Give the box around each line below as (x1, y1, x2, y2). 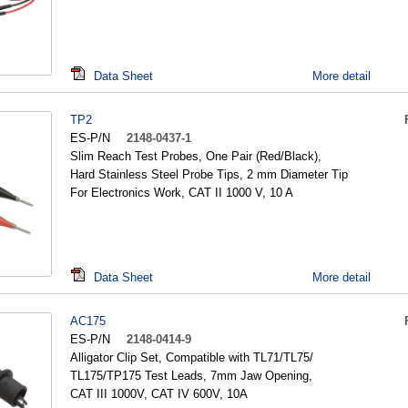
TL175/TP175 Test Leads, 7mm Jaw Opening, (70, 369, 312, 382)
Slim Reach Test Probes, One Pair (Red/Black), (70, 149, 321, 163)
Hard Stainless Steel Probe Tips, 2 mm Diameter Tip (70, 168, 348, 181)
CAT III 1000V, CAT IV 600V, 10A (70, 387, 248, 401)
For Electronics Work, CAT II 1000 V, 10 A (70, 186, 293, 199)
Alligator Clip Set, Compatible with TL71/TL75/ (70, 351, 313, 364)
